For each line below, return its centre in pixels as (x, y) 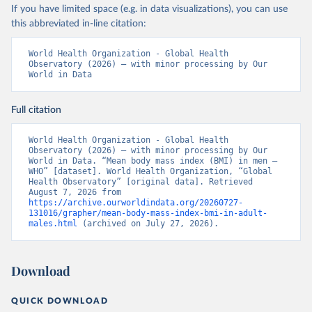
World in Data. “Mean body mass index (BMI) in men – (153, 161)
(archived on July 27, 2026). (148, 224)
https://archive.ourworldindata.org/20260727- (136, 203)
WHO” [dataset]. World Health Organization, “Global (150, 172)
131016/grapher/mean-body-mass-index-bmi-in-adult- (148, 213)
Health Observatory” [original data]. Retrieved (141, 182)
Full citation (36, 110)
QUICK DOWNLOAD (60, 301)
